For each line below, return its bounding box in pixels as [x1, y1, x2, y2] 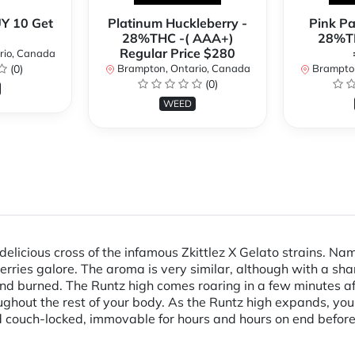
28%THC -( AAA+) [121, 30, 234, 47]
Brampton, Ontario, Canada [114, 62, 250, 75]
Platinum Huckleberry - [108, 15, 247, 32]
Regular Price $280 [120, 45, 235, 62]
